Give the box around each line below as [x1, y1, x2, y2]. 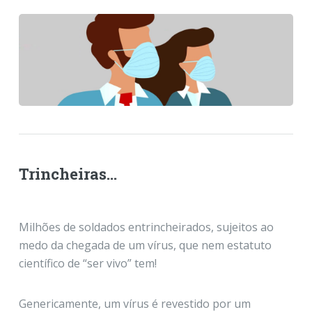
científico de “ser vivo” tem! [18, 255, 157, 271]
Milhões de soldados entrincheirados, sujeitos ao [18, 219, 274, 235]
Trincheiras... [18, 163, 117, 184]
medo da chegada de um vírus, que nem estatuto [18, 237, 272, 253]
